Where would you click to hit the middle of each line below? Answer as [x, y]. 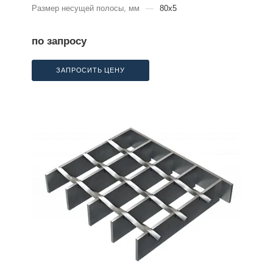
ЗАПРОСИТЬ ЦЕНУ [90, 70]
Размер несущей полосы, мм [86, 9]
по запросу [59, 41]
